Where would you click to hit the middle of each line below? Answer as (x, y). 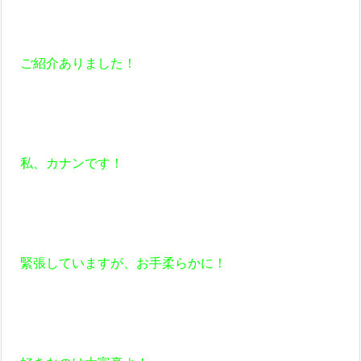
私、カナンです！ (65, 163)
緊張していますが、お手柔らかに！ (117, 263)
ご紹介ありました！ (78, 63)
